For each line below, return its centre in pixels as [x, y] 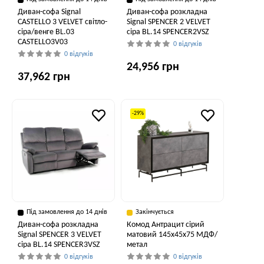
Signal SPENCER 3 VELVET [60, 235]
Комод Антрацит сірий [166, 225]
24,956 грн [153, 67]
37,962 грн [44, 77]
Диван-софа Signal [49, 12]
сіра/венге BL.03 [46, 32]
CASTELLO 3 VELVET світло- [62, 22]
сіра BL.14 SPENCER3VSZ [59, 245]
